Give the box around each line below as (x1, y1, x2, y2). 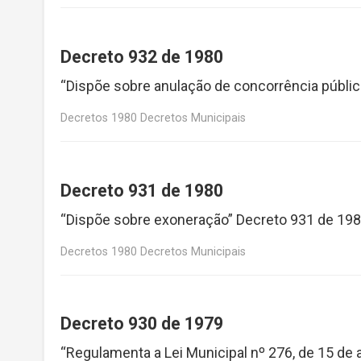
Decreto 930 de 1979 (60, 313, 223, 334)
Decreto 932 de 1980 (60, 47, 223, 68)
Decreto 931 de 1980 (60, 180, 223, 201)
